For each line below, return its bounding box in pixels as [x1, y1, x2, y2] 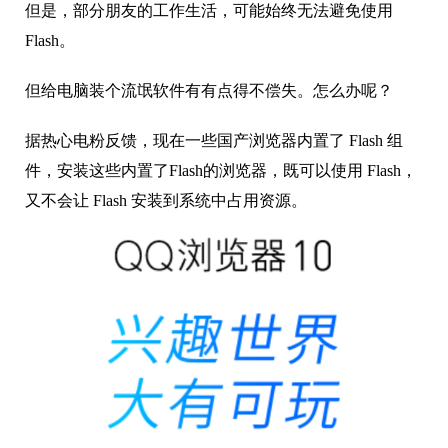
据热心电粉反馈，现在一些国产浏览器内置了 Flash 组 [25, 132, 403, 150]
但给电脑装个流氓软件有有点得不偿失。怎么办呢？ [25, 82, 393, 100]
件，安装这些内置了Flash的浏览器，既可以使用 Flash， [25, 162, 417, 180]
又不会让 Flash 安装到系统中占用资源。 [25, 192, 307, 210]
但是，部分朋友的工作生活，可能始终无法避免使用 [25, 2, 393, 20]
